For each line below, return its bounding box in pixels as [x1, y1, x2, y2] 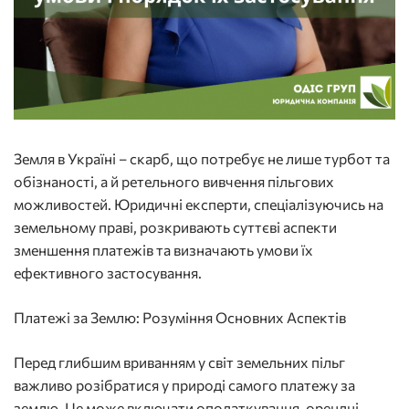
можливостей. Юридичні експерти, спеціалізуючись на [14, 195, 383, 214]
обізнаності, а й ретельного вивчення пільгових [14, 173, 334, 191]
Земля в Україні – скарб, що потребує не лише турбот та [14, 150, 390, 168]
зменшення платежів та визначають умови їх [14, 241, 313, 259]
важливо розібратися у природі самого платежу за [14, 376, 355, 394]
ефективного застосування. [14, 264, 202, 282]
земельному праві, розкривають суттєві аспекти [14, 218, 337, 236]
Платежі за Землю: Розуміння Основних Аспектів [14, 309, 346, 327]
